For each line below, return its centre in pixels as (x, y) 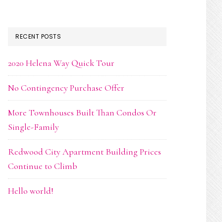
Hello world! (31, 191)
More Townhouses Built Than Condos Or (82, 112)
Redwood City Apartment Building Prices (84, 152)
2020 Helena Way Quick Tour (61, 63)
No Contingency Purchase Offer (66, 88)
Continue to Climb (43, 166)
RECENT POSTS (38, 36)
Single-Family (33, 127)
